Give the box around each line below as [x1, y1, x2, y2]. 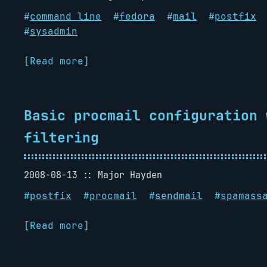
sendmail [155, 190, 203, 202]
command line [30, 10, 101, 23]
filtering [24, 128, 99, 147]
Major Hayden [98, 169, 162, 181]
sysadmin [30, 25, 77, 38]
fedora [119, 10, 155, 23]
